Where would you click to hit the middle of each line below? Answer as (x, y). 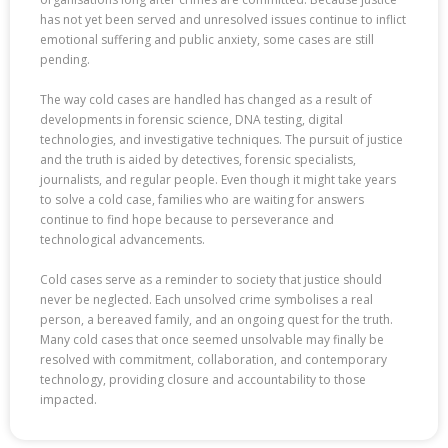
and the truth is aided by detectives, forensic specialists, (198, 160)
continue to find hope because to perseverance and (187, 220)
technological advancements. (122, 240)
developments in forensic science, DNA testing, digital (191, 120)
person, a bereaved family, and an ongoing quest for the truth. (216, 320)
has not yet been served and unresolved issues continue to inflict (223, 20)
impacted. (68, 400)
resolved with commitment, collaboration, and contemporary (213, 360)
